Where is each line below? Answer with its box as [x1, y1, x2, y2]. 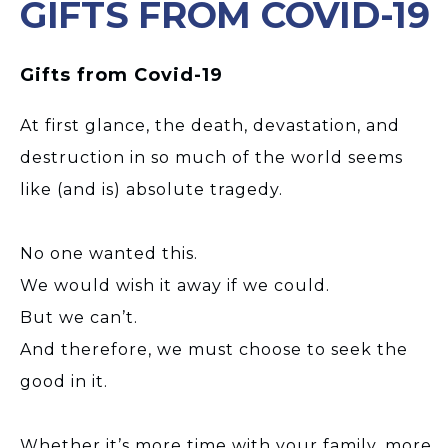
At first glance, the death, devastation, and [20, 115, 400, 135]
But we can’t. [20, 307, 138, 327]
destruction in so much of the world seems [20, 147, 403, 167]
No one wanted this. [20, 243, 198, 263]
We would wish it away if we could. [20, 275, 330, 295]
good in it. [20, 371, 108, 391]
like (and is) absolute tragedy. [20, 179, 283, 199]
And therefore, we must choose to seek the [20, 339, 408, 359]
